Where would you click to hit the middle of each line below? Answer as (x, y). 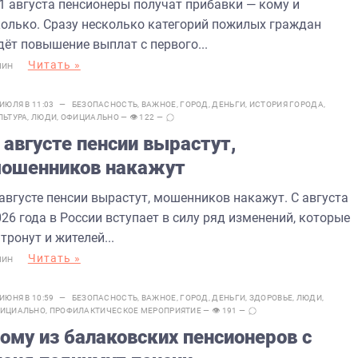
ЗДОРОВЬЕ (271, 297)
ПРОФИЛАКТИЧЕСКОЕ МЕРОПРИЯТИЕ (125, 310)
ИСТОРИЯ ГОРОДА (286, 104)
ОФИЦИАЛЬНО (89, 117)
